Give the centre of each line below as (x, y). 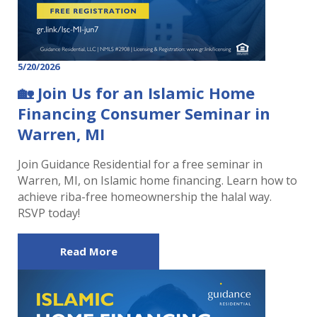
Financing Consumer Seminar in (144, 113)
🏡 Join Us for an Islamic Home (136, 93)
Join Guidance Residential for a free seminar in (140, 164)
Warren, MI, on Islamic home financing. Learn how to (157, 180)
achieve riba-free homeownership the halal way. (145, 197)
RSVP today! (49, 213)
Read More (88, 251)
